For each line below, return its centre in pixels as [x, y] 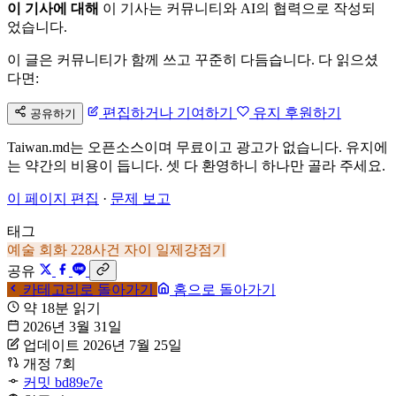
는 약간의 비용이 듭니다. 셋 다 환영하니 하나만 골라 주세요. [196, 165]
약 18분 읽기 [62, 308]
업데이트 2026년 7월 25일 [103, 345]
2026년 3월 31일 [72, 326]
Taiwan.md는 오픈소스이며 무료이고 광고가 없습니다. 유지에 [198, 147]
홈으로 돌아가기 [223, 289]
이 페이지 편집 [53, 198]
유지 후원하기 [295, 112]
